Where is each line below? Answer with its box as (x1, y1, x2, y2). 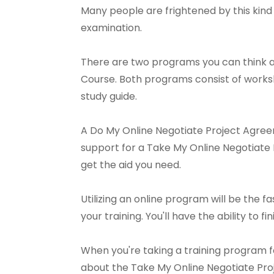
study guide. (81, 89, 137, 103)
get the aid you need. (81, 158, 181, 172)
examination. (81, 21, 142, 35)
